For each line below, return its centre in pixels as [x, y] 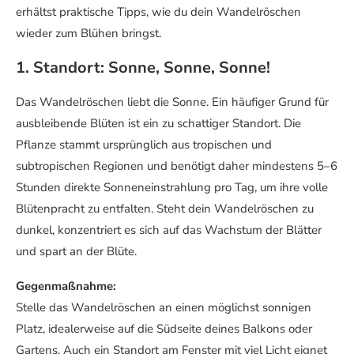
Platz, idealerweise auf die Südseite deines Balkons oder [164, 329]
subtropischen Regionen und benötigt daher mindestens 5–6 [177, 166]
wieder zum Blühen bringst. [88, 34]
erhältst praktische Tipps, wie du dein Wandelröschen [158, 12]
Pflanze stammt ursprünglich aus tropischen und [144, 145]
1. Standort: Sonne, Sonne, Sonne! [143, 68]
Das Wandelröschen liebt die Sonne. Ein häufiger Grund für [172, 102]
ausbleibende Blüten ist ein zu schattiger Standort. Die [158, 124]
